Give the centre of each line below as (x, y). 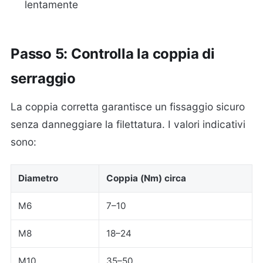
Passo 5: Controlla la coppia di (113, 54)
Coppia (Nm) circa (146, 178)
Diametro (38, 178)
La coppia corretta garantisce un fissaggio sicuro (128, 107)
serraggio (43, 79)
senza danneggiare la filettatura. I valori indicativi (128, 124)
